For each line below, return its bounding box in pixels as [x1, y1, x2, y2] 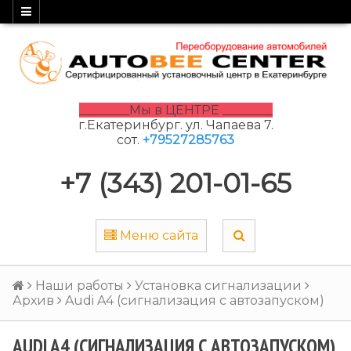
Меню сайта [120, 227, 198, 243]
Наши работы [35, 277, 124, 293]
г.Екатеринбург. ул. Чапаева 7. [78, 117, 273, 132]
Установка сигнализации [135, 277, 302, 293]
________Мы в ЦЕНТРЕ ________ [78, 102, 273, 118]
